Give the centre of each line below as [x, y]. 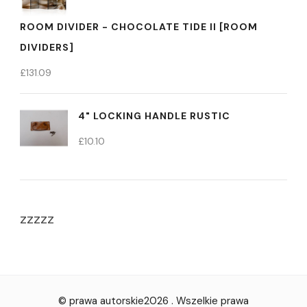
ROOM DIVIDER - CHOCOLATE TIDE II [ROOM [139, 27]
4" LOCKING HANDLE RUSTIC [154, 116]
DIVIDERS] [47, 47]
